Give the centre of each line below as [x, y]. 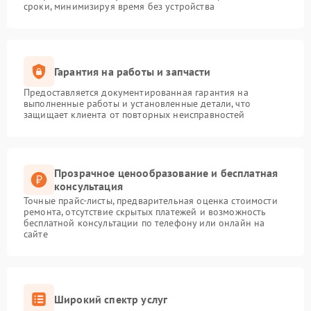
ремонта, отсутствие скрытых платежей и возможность [145, 212]
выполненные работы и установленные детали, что [137, 103]
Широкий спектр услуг [111, 299]
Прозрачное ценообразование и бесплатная [166, 173]
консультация [89, 186]
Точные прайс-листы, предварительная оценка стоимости [151, 201]
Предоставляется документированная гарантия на [136, 92]
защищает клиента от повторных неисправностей [134, 115]
